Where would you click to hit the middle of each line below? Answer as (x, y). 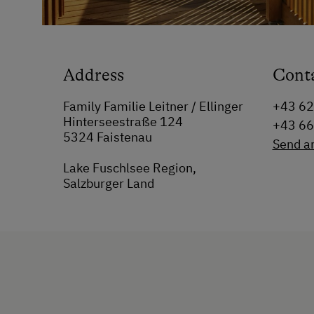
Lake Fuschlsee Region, (130, 168)
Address (94, 75)
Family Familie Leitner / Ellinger (153, 106)
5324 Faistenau (108, 137)
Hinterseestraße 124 (123, 121)
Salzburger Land (109, 183)
